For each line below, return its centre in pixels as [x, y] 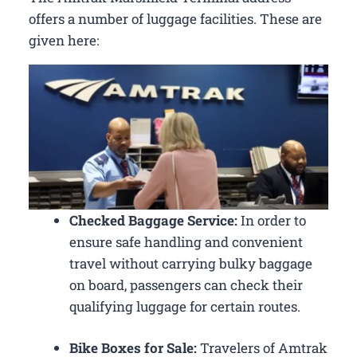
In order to [272, 220]
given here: [64, 40]
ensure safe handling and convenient [186, 241]
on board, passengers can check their [186, 284]
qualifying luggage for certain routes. [185, 306]
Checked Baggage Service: [153, 220]
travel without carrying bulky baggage [191, 263]
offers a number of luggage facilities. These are [175, 18]
